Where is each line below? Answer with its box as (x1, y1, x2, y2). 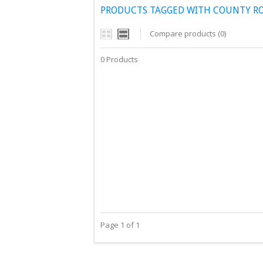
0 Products (100, 54, 138, 65)
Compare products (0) (150, 28, 226, 39)
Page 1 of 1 (100, 220, 140, 230)
